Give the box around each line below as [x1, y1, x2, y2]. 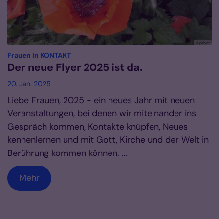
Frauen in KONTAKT [7, 51, 71, 60]
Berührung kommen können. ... [7, 147, 128, 159]
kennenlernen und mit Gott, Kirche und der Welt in [7, 134, 209, 146]
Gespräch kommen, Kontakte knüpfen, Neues [7, 121, 188, 133]
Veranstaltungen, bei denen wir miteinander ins [7, 108, 196, 120]
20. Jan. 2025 [7, 79, 51, 88]
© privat [196, 40, 210, 45]
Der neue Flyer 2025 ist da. [7, 61, 142, 75]
